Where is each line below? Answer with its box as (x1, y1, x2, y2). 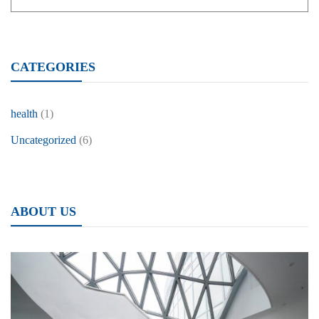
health (11, 108, 38, 120)
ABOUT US (11, 204, 76, 219)
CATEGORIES (11, 60, 95, 74)
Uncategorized (11, 134, 76, 146)
